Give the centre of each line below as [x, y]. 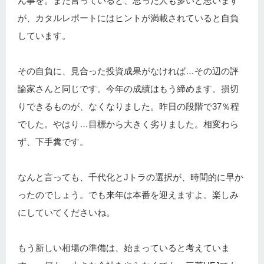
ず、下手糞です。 [53, 141]
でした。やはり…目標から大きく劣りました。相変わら [128, 124]
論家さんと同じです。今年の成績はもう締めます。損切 [128, 88]
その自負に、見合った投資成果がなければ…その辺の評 [128, 71]
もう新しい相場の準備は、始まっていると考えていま [124, 247]
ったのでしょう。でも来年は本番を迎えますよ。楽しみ [128, 194]
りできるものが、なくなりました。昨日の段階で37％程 [128, 106]
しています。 [44, 35]
